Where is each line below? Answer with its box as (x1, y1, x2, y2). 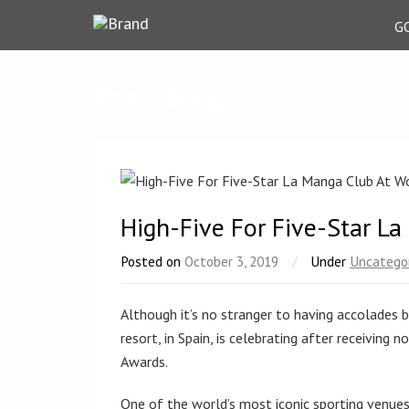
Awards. (121, 352, 171, 371)
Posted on (121, 252, 184, 270)
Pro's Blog (93, 79, 223, 115)
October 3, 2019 (184, 252, 278, 270)
